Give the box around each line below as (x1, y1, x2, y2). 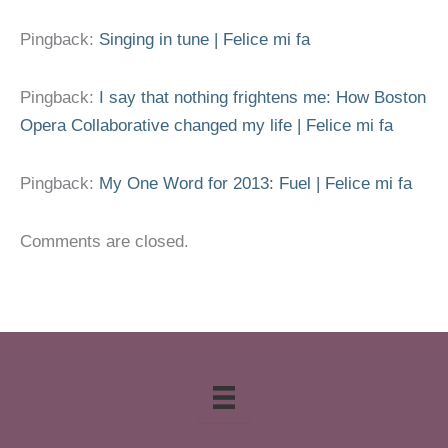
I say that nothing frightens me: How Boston (99, 88, 426, 108)
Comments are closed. (20, 231, 189, 251)
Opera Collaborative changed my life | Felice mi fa (20, 116, 393, 136)
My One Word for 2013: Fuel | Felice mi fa (99, 173, 412, 193)
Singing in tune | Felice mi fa (99, 30, 310, 50)
